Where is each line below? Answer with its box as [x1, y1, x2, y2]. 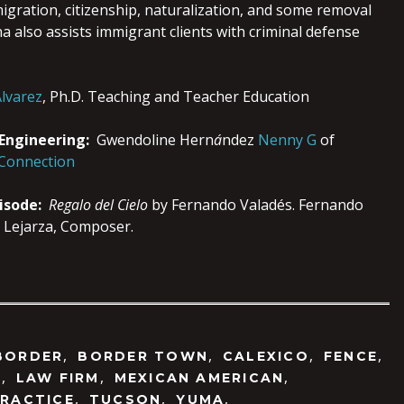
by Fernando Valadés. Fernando [151, 194, 363, 215]
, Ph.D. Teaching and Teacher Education [42, 86, 309, 106]
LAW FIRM [15, 369, 100, 386]
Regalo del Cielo [49, 194, 151, 215]
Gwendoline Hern [93, 129, 214, 150]
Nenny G [258, 129, 317, 150]
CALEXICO [223, 347, 309, 364]
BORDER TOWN [78, 347, 209, 364]
